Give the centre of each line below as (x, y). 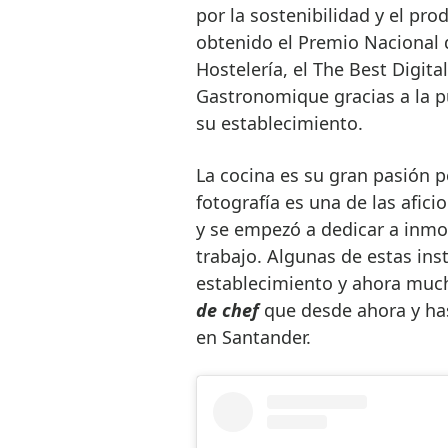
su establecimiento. (279, 123)
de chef (229, 310)
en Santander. (253, 337)
